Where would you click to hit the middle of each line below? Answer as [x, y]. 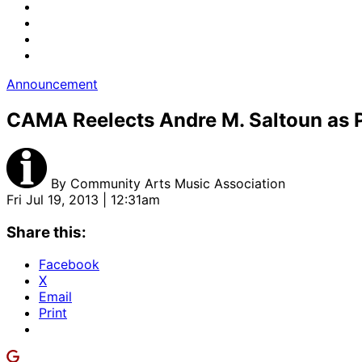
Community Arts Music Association [178, 183]
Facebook [69, 265]
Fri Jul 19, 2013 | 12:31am [83, 199]
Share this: [46, 232]
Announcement [52, 84]
